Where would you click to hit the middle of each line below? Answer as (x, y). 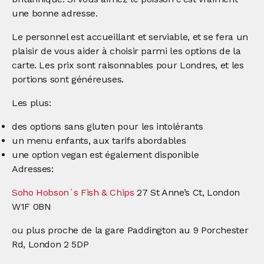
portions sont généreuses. (68, 79)
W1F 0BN (32, 206)
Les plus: (32, 103)
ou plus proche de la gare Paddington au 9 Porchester (130, 230)
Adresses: (33, 169)
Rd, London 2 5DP (50, 244)
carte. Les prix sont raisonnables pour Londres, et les (128, 65)
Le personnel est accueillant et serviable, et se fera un (130, 37)
